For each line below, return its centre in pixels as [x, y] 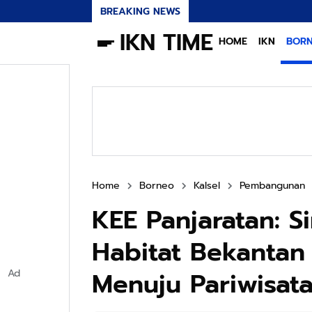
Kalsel [207, 186]
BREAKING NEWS [140, 11]
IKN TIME [166, 43]
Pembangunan [272, 186]
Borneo [157, 186]
